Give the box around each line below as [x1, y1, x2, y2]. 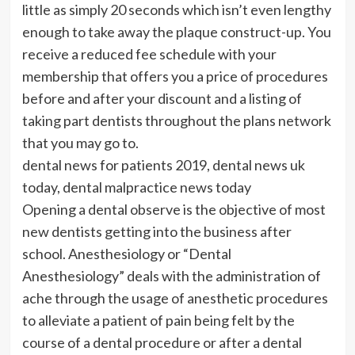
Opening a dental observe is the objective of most [21, 200, 326, 218]
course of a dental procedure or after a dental [21, 333, 302, 351]
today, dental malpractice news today [21, 177, 251, 196]
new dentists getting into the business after [21, 222, 292, 240]
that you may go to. [21, 133, 139, 151]
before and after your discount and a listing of [21, 89, 302, 107]
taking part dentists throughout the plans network [21, 111, 331, 129]
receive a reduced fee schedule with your [21, 44, 277, 63]
